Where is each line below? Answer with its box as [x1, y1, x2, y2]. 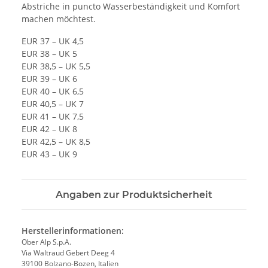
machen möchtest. [22, 13, 96, 25]
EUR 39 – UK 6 [22, 72, 77, 84]
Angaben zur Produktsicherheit [56, 188, 212, 200]
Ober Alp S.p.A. [22, 236, 71, 247]
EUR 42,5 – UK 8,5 [22, 135, 90, 147]
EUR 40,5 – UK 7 [22, 98, 84, 109]
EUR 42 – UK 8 [22, 123, 77, 135]
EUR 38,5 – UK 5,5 [22, 60, 90, 72]
